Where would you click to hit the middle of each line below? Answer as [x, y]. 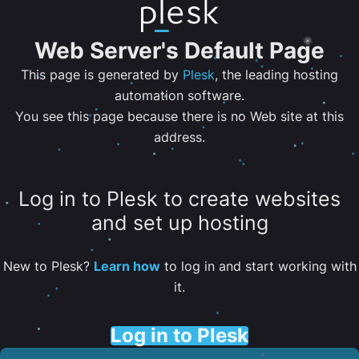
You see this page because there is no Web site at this [179, 116]
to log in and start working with [258, 266]
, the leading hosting [276, 75]
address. [179, 137]
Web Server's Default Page [179, 50]
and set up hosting [179, 223]
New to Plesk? [48, 266]
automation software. [179, 95]
